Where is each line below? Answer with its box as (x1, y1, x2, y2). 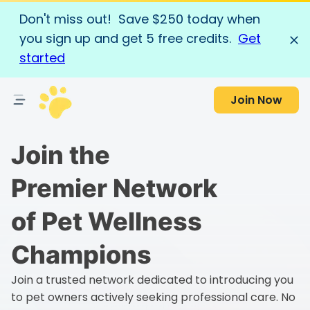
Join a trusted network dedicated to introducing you (11, 272, 293, 288)
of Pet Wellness (11, 206, 202, 237)
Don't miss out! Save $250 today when (19, 10, 260, 28)
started (19, 49, 65, 66)
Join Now (230, 91, 282, 108)
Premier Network (11, 173, 217, 203)
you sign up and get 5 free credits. (19, 30, 238, 47)
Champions (11, 239, 152, 270)
